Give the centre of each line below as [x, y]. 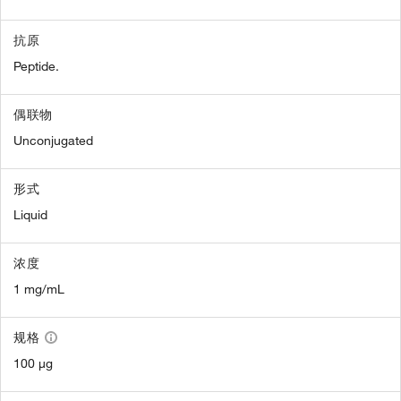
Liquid [30, 215]
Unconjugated [53, 141]
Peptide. [36, 66]
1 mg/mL [39, 289]
